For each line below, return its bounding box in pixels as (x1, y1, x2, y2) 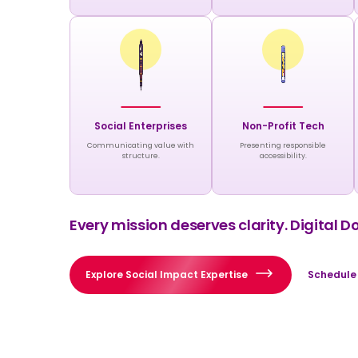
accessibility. (259, 149, 307, 159)
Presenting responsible (240, 138, 327, 149)
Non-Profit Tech (241, 117, 324, 131)
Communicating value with (87, 138, 195, 149)
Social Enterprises (94, 117, 188, 131)
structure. (121, 149, 160, 159)
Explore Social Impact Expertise (86, 266, 248, 280)
